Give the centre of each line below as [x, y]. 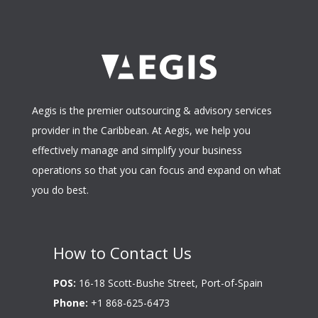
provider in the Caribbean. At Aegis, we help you [141, 130]
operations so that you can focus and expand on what [156, 170]
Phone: [70, 303]
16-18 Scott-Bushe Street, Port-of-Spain [169, 283]
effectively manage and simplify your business [137, 150]
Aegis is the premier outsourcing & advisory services [152, 110]
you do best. [60, 190]
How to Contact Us [122, 253]
